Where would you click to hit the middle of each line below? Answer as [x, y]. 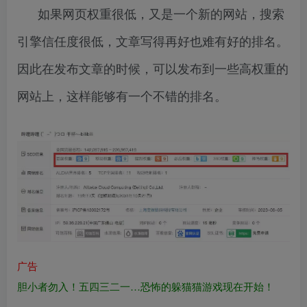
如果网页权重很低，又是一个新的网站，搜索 [161, 13]
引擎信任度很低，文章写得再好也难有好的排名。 [153, 41]
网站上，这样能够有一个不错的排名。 [122, 96]
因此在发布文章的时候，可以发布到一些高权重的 [153, 68]
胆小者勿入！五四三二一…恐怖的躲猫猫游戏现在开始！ [146, 286]
